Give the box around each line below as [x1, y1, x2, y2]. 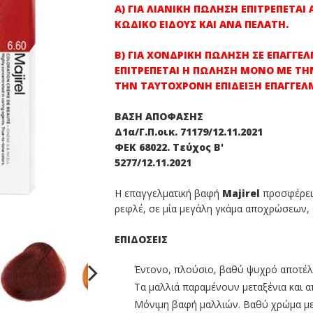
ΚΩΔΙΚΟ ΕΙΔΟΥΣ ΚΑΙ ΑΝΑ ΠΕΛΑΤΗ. [115, 17, 289, 31]
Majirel [222, 187, 260, 200]
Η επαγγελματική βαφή [115, 187, 222, 200]
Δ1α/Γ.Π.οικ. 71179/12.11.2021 [115, 125, 263, 138]
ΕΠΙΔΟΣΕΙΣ [115, 233, 168, 246]
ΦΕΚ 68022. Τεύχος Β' [115, 140, 224, 154]
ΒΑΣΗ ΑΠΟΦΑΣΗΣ [115, 110, 203, 123]
